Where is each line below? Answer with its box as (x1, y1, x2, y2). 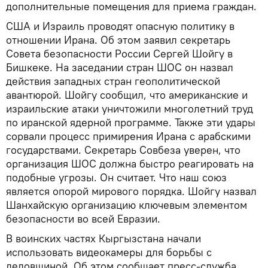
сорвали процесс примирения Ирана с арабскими (6, 129, 251, 143)
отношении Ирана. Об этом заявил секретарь (6, 33, 230, 47)
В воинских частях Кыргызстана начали (6, 232, 201, 245)
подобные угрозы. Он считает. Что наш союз (6, 170, 227, 184)
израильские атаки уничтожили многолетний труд (6, 102, 253, 115)
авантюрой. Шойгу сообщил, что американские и (6, 88, 248, 102)
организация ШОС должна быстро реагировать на (6, 157, 254, 170)
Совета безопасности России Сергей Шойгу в (6, 47, 233, 60)
